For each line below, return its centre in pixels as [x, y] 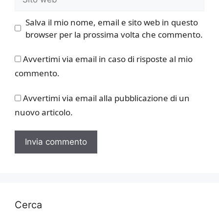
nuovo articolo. [44, 112]
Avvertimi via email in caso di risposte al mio [108, 59]
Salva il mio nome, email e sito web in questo [111, 22]
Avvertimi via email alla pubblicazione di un [106, 98]
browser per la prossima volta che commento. [114, 34]
